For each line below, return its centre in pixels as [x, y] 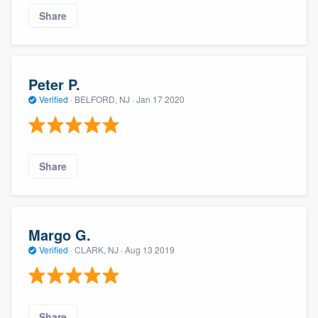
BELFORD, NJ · [104, 99]
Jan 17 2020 [160, 99]
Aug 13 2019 [150, 249]
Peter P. [54, 84]
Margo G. [60, 234]
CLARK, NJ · [99, 249]
